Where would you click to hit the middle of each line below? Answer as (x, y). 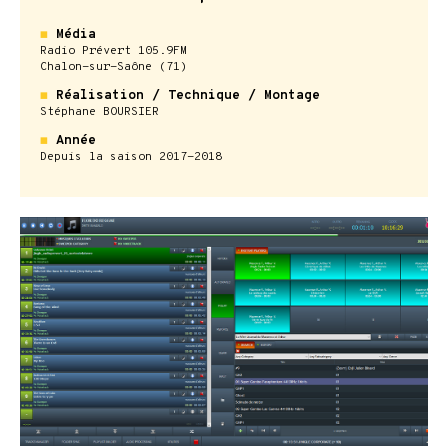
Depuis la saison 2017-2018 (131, 156)
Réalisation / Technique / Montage (184, 95)
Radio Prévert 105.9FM (113, 50)
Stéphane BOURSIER (99, 111)
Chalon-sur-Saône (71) (113, 66)
